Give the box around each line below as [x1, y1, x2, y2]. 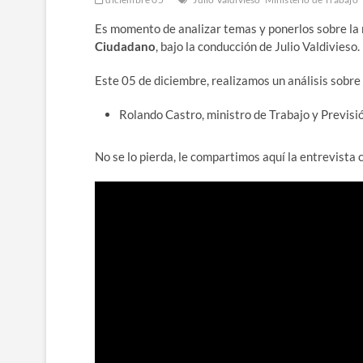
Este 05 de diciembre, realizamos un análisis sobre [95, 73, 361, 88]
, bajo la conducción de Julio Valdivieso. [156, 39, 360, 54]
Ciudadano [95, 39, 156, 54]
